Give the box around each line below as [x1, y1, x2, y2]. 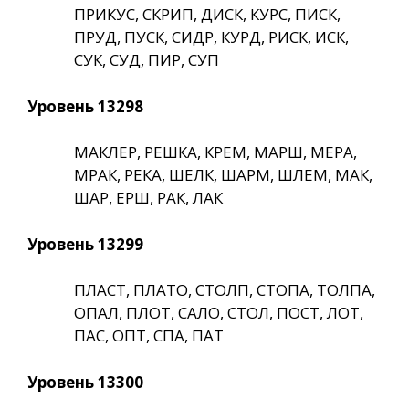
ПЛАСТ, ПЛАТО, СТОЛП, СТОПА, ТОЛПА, [74, 279, 375, 301]
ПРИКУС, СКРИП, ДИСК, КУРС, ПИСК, [74, 4, 341, 26]
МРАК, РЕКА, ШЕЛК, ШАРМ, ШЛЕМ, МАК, [74, 164, 372, 186]
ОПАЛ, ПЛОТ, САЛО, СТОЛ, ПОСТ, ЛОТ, [74, 302, 363, 324]
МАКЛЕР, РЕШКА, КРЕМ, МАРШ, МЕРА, [74, 142, 357, 163]
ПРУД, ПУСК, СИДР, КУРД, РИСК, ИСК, [74, 26, 349, 48]
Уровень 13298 [27, 95, 143, 117]
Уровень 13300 [27, 371, 143, 393]
